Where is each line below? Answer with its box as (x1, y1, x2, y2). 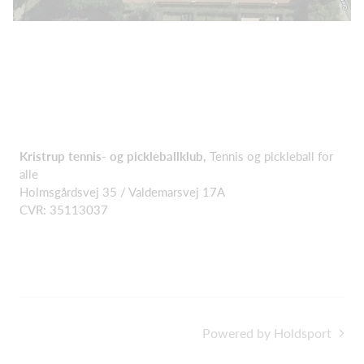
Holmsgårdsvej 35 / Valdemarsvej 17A (19, 184, 225, 199)
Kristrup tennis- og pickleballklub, (19, 148, 210, 163)
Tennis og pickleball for (210, 148, 333, 163)
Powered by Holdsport (202, 324, 331, 340)
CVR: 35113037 (19, 201, 108, 217)
